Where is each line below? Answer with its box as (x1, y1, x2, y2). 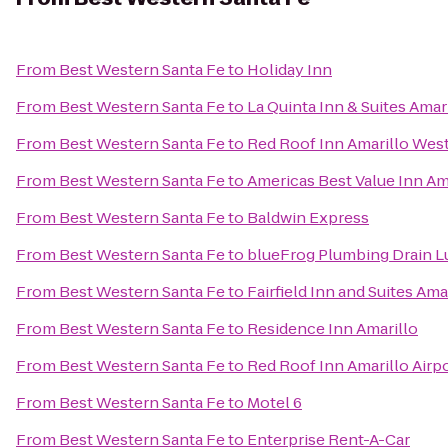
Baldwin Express (247, 207, 369, 228)
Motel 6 (247, 392, 302, 413)
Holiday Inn (247, 59, 332, 80)
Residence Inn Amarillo (247, 318, 418, 339)
